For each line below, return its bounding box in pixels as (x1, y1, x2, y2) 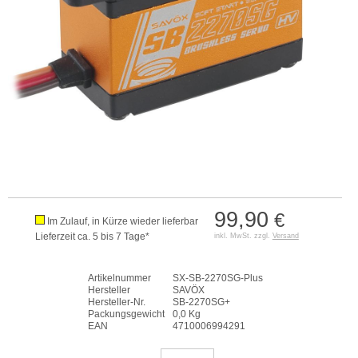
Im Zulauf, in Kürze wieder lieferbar (46, 216, 198, 227)
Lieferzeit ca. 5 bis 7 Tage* (34, 231, 149, 242)
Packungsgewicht (87, 308, 165, 320)
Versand (272, 232, 299, 240)
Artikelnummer (87, 272, 151, 284)
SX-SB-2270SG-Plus (172, 272, 263, 284)
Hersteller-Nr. (87, 296, 145, 308)
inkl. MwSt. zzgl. (213, 232, 272, 240)
